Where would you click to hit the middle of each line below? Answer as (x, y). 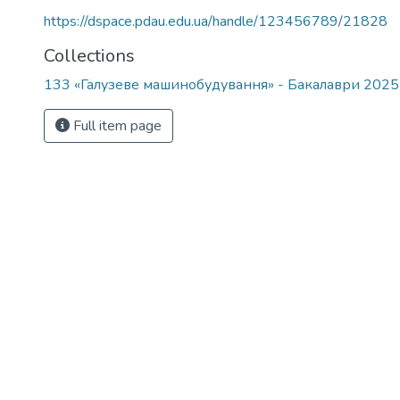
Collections (89, 56)
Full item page (116, 126)
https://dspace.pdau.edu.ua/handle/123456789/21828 (216, 21)
